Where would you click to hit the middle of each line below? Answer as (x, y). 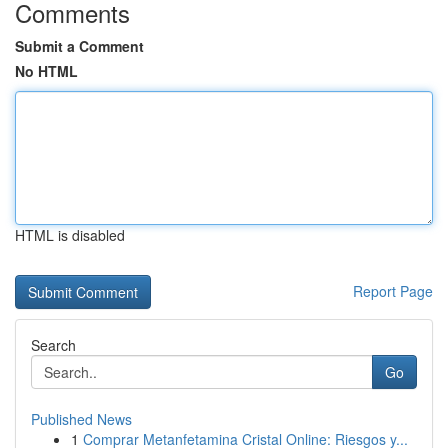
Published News (81, 419)
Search (53, 345)
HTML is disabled (70, 235)
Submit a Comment (79, 46)
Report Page (393, 291)
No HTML (46, 71)
